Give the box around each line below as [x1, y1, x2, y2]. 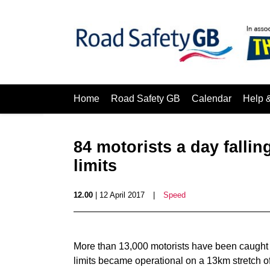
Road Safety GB [111, 93, 180, 104]
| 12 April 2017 [93, 190, 145, 199]
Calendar [192, 93, 231, 104]
